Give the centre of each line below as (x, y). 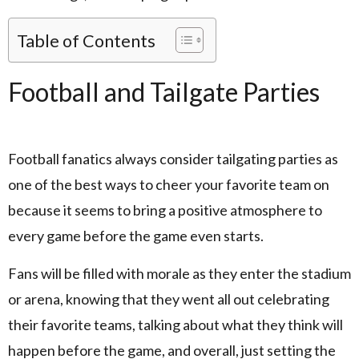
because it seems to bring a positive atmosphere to (165, 210)
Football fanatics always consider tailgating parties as (173, 159)
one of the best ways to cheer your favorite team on (169, 185)
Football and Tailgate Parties (164, 92)
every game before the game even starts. (137, 236)
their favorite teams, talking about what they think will (175, 324)
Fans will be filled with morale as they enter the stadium (179, 273)
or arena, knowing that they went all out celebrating (169, 298)
